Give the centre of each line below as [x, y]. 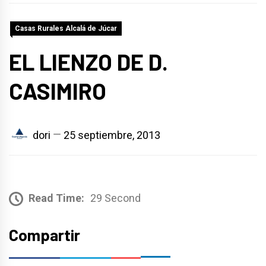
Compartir [45, 234]
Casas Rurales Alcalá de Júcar [66, 28]
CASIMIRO [58, 91]
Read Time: [56, 198]
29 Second [115, 198]
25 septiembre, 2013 [112, 135]
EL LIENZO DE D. [88, 62]
